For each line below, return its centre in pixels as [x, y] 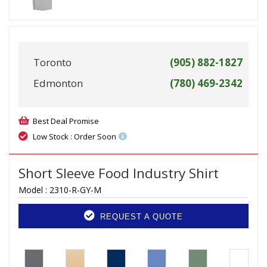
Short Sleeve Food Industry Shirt [119, 173]
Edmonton [58, 83]
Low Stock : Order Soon [74, 137]
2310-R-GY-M [75, 190]
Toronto [52, 63]
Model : [34, 190]
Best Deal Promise [66, 121]
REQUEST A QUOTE [140, 217]
